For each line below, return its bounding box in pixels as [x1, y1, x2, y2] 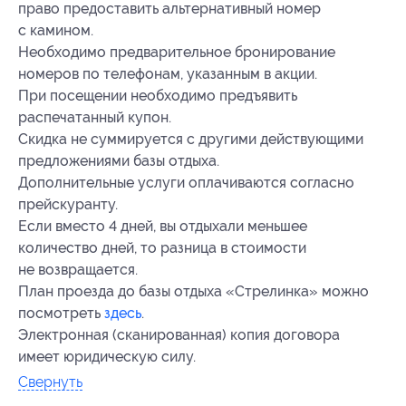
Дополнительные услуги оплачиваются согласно [18, 173, 354, 191]
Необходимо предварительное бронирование [18, 43, 335, 61]
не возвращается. [18, 260, 138, 278]
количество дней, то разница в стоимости [18, 238, 306, 256]
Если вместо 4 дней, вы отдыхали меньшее [18, 217, 307, 235]
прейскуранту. [18, 195, 118, 213]
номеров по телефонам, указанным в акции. [18, 64, 317, 82]
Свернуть [18, 372, 82, 391]
